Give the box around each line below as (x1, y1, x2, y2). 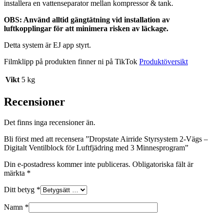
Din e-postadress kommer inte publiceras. (4, 160, 130, 168)
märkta (4, 168, 27, 177)
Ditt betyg (4, 185, 36, 194)
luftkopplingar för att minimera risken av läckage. (4, 24, 168, 33)
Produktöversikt (139, 57, 188, 66)
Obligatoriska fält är (132, 160, 193, 168)
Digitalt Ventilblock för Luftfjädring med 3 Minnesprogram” (4, 143, 188, 152)
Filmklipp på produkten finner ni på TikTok (4, 57, 139, 66)
